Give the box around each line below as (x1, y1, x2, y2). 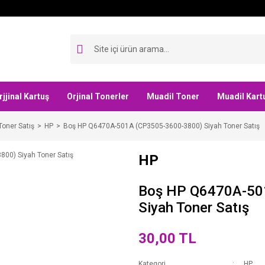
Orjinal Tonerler (67, 91, 129, 101)
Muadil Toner (147, 91, 199, 101)
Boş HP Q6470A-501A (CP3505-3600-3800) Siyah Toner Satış (63, 122, 260, 130)
